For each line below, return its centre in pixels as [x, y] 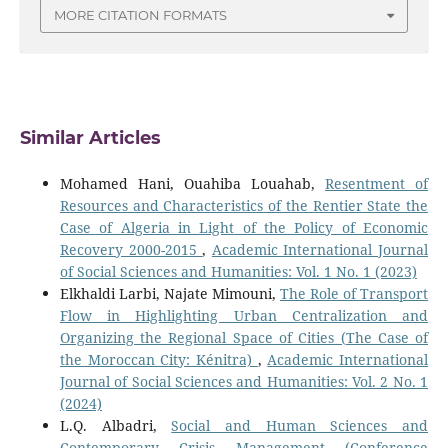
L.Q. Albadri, [115, 425]
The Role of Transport [354, 293]
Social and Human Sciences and [300, 425]
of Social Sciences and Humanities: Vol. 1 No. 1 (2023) [238, 271]
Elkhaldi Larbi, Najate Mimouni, [170, 293]
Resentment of [377, 183]
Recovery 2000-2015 [131, 249]
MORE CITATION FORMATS [140, 15]
